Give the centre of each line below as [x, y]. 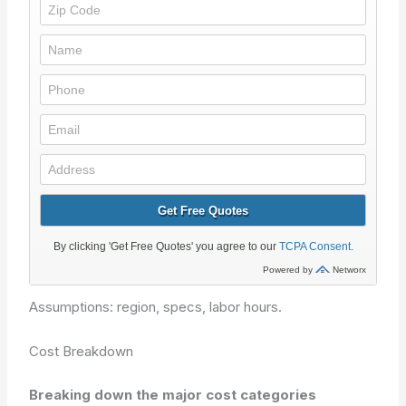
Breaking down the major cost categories [173, 394]
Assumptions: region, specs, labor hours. [156, 307]
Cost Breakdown [82, 351]
